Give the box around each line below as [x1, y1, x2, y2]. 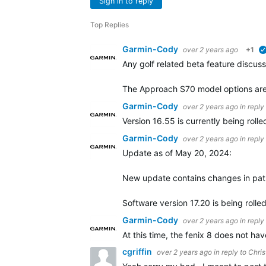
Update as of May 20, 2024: [122, 148, 234, 158]
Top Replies [90, 20, 129, 29]
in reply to [214, 248, 248, 256]
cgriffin [122, 246, 154, 256]
